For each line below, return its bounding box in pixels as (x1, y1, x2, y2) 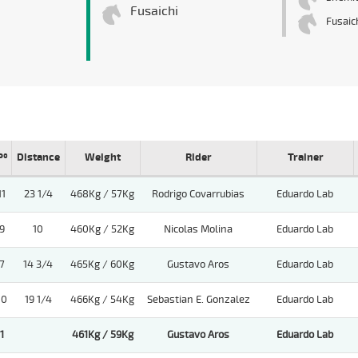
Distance (17, 151, 60, 165)
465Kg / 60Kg (70, 258, 134, 272)
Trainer (287, 151, 324, 165)
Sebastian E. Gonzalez (146, 293, 250, 307)
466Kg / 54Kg (70, 293, 134, 307)
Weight (85, 151, 121, 165)
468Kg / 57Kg (70, 188, 134, 201)
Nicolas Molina (164, 223, 233, 237)
